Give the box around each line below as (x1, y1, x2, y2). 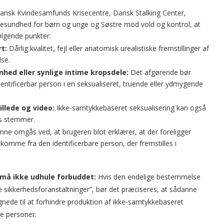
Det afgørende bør (128, 67, 191, 77)
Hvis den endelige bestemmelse (96, 172, 200, 181)
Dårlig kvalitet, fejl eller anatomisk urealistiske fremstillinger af (7, 43, 209, 53)
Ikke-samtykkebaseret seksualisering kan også (54, 103, 206, 112)
